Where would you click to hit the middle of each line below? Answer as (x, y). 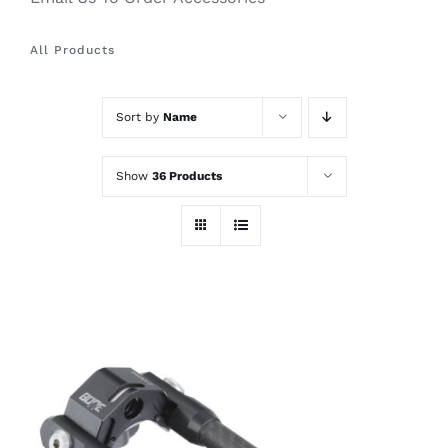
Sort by (139, 117)
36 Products (186, 176)
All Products (72, 50)
